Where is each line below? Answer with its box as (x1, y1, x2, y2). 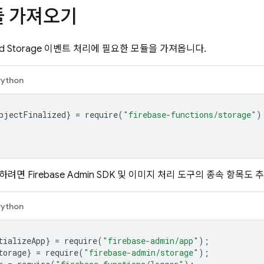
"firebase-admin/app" (103, 235, 199, 246)
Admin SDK (65, 169, 115, 181)
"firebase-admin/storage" (84, 247, 199, 258)
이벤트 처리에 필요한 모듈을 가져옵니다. (42, 43, 206, 55)
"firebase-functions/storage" (123, 109, 256, 120)
